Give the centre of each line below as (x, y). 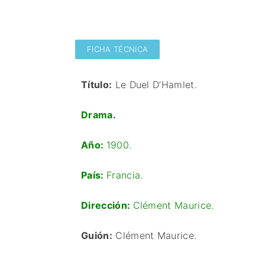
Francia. (125, 175)
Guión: (97, 235)
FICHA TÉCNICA (118, 49)
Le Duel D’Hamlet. (155, 85)
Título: (97, 85)
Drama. (98, 115)
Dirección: (107, 205)
